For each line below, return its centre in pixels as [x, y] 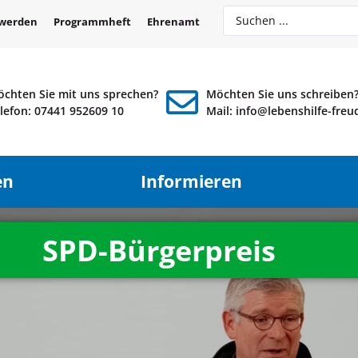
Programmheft [92, 22]
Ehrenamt [173, 22]
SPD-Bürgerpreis [159, 250]
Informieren [191, 182]
